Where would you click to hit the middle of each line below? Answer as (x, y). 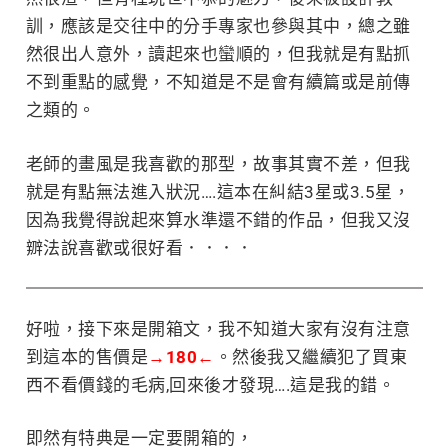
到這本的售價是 (86, 356)
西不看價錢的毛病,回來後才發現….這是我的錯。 (210, 384)
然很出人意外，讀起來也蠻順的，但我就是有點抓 (218, 54)
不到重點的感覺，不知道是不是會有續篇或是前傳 (218, 82)
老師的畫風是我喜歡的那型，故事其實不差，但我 (218, 163)
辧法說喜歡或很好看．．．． (139, 247)
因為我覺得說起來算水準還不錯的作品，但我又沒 (218, 219)
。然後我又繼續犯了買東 (310, 356)
